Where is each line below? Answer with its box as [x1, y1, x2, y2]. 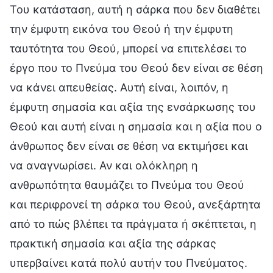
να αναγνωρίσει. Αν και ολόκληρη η [10, 158, 198, 172]
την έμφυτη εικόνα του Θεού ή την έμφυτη [10, 22, 233, 35]
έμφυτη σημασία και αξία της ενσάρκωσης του [10, 100, 256, 113]
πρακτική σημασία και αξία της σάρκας [10, 236, 216, 250]
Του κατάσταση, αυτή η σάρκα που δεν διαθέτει [10, 2, 260, 16]
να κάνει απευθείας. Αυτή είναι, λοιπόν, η [10, 80, 229, 94]
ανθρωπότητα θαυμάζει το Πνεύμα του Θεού [10, 178, 244, 191]
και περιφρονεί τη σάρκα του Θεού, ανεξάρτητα [10, 197, 261, 211]
